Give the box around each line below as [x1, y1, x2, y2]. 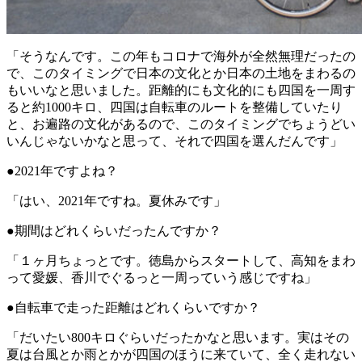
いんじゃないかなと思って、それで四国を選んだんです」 [6, 134, 343, 149]
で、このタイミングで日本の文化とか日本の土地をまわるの [6, 66, 356, 81]
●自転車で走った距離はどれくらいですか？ [6, 301, 260, 315]
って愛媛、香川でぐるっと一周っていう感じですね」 [6, 271, 317, 285]
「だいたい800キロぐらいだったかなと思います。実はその [6, 330, 349, 345]
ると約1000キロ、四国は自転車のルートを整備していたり [6, 100, 343, 115]
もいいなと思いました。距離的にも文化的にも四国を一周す [6, 83, 356, 98]
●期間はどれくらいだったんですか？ [6, 224, 221, 238]
